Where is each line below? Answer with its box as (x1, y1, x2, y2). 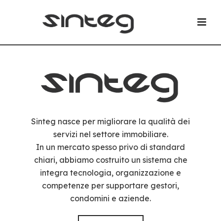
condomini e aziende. (70, 193, 151, 203)
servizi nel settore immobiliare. (53, 129, 168, 139)
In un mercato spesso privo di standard (36, 142, 185, 152)
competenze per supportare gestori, (42, 180, 179, 190)
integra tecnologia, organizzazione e (40, 167, 181, 178)
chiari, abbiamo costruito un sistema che (34, 154, 187, 165)
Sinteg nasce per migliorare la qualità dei (31, 116, 190, 126)
